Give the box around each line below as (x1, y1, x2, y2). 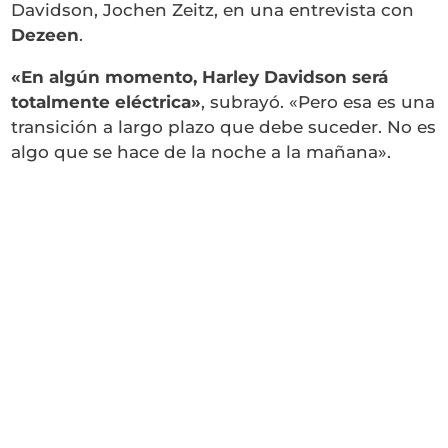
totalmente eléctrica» (11, 92, 202, 113)
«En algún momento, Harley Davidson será (11, 67, 389, 88)
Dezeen (11, 25, 80, 46)
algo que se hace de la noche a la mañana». (11, 142, 392, 163)
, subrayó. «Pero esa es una (201, 92, 436, 113)
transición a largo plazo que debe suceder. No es (11, 117, 437, 138)
